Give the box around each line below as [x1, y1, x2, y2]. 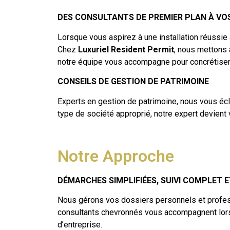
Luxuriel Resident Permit [78, 44, 174, 54]
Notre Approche [57, 146, 174, 166]
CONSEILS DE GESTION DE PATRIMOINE [57, 76, 209, 87]
